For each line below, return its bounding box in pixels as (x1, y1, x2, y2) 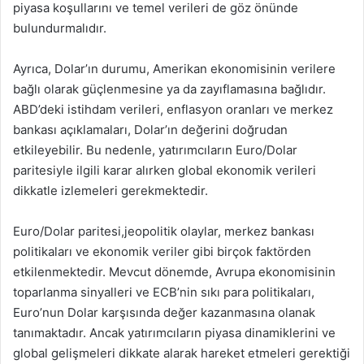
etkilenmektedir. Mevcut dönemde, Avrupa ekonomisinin (13, 264, 336, 279)
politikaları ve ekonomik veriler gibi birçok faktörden (13, 244, 311, 259)
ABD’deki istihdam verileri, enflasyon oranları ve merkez (13, 102, 333, 117)
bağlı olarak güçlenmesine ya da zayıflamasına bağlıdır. (13, 81, 326, 97)
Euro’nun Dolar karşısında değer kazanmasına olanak (13, 305, 315, 320)
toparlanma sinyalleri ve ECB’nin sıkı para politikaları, (13, 284, 314, 300)
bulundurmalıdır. (13, 20, 106, 36)
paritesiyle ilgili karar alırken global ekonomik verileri (13, 162, 316, 178)
